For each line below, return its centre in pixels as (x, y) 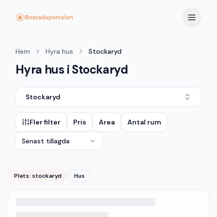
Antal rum (144, 122)
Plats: (23, 176)
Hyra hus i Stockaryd (72, 70)
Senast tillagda (46, 141)
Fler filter (45, 122)
